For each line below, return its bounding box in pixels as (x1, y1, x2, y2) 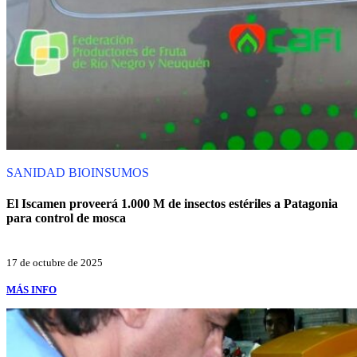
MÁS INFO (6, 284, 57, 296)
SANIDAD (6, 165, 69, 179)
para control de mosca (6, 210, 126, 225)
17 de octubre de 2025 (6, 257, 103, 269)
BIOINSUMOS (69, 165, 149, 179)
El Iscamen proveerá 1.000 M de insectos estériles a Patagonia (6, 196, 338, 210)
